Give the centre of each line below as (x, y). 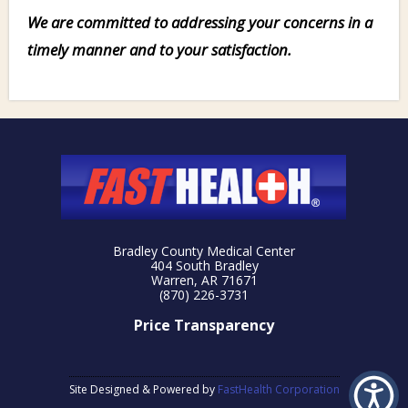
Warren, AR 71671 (204, 280)
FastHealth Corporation (278, 389)
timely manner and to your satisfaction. (159, 49)
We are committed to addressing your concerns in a (200, 22)
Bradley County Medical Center (204, 250)
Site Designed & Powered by (143, 389)
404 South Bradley (204, 265)
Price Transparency (204, 325)
